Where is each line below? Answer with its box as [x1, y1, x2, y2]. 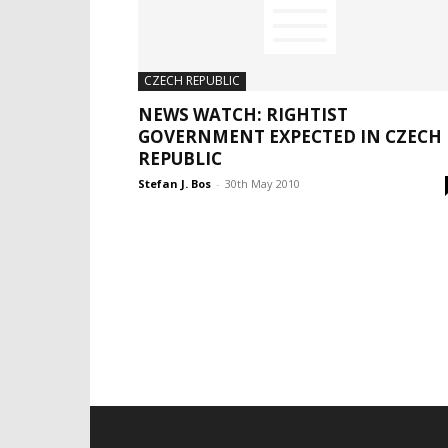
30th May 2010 [225, 176, 300, 191]
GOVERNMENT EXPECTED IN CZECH [138, 125, 442, 148]
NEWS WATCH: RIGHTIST [138, 103, 348, 126]
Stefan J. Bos [138, 176, 211, 191]
